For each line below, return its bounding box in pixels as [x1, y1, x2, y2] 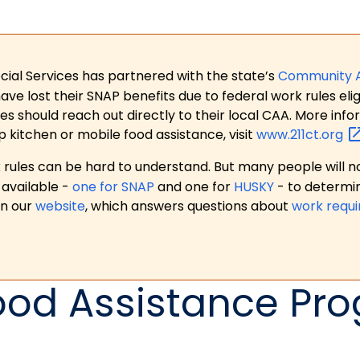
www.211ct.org [256, 125, 346, 144]
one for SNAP [72, 178, 154, 197]
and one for [154, 178, 234, 197]
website [35, 197, 85, 216]
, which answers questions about [85, 197, 292, 216]
